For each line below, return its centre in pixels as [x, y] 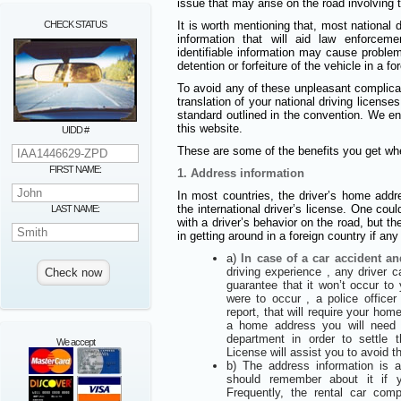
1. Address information [241, 174]
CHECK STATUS [75, 24]
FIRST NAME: [75, 169]
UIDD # [75, 130]
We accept [75, 342]
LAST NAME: [75, 209]
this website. [210, 129]
